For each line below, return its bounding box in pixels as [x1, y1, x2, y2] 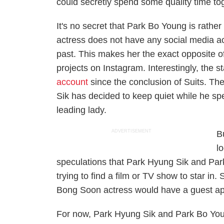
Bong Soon [56, 185, 101, 195]
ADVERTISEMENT [111, 128, 152, 133]
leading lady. [56, 105, 107, 115]
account [56, 77, 88, 87]
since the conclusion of [88, 77, 184, 87]
